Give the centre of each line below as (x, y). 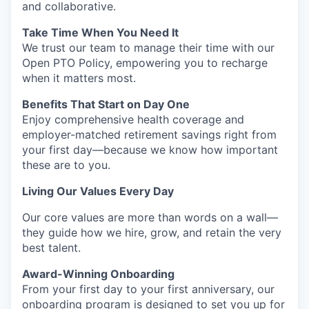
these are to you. (66, 165)
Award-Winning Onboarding (98, 274)
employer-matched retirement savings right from (149, 134)
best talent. (51, 248)
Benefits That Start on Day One (106, 104)
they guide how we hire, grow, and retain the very (152, 232)
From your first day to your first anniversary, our (148, 289)
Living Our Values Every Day (98, 191)
